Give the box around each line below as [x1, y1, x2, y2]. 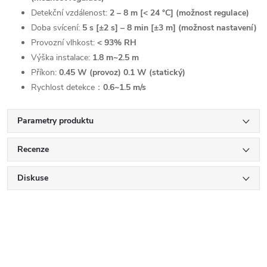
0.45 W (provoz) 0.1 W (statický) [59, 67, 185, 78]
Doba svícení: [31, 22, 80, 33]
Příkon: [31, 67, 57, 78]
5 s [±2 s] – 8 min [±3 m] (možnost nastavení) [82, 22, 257, 33]
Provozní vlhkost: [31, 37, 95, 48]
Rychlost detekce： [31, 82, 103, 93]
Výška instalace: [31, 52, 90, 63]
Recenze [17, 144, 49, 155]
